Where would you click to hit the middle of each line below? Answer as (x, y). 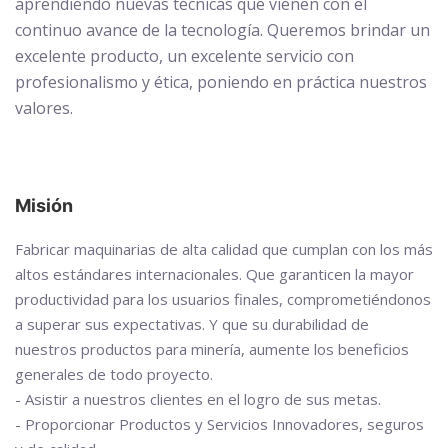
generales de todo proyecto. (114, 374)
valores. (44, 108)
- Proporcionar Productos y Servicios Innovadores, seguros (219, 424)
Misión (44, 205)
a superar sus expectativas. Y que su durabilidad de (192, 324)
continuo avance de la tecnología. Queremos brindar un (222, 30)
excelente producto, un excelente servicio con (184, 56)
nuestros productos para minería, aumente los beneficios (212, 349)
